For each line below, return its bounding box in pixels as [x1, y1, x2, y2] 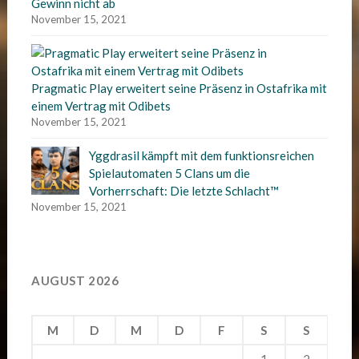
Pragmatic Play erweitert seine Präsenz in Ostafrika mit [30, 81, 327, 95]
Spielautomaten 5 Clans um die [88, 166, 250, 180]
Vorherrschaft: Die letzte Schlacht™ [88, 184, 279, 198]
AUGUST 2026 [30, 272, 119, 288]
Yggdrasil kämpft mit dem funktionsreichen [88, 148, 314, 163]
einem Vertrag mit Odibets [30, 99, 171, 113]
